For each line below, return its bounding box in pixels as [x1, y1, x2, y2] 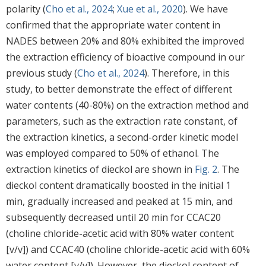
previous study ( [6, 66, 77, 80]
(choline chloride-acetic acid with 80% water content [6, 226, 234, 240]
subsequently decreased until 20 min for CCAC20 [6, 210, 221, 224]
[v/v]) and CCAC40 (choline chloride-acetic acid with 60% [6, 242, 250, 256]
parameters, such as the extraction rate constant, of [6, 114, 237, 128]
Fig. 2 [195, 162, 217, 176]
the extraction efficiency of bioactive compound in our [6, 50, 245, 64]
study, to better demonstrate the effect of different [6, 82, 232, 96]
